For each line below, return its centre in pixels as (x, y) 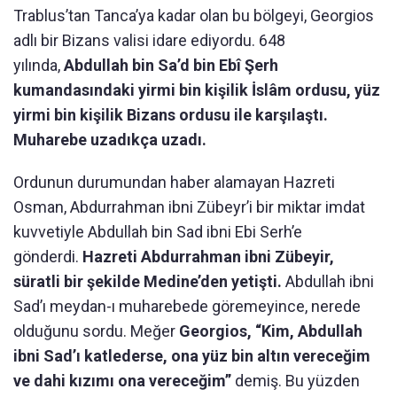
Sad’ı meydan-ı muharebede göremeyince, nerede (187, 307)
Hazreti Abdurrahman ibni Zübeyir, (208, 257)
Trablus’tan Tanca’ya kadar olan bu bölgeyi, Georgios (194, 16)
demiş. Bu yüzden (297, 381)
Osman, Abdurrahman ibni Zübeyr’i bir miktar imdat (189, 207)
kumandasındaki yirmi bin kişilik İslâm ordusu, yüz (197, 90)
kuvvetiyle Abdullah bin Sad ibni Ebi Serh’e (158, 232)
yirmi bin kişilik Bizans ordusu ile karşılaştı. (171, 115)
